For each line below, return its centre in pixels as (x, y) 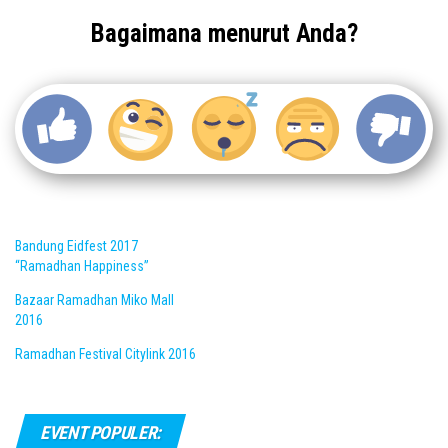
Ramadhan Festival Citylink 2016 (105, 354)
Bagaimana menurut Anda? (224, 33)
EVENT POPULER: (100, 432)
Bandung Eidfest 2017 (76, 246)
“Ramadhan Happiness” (82, 266)
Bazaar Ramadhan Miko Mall (94, 300)
